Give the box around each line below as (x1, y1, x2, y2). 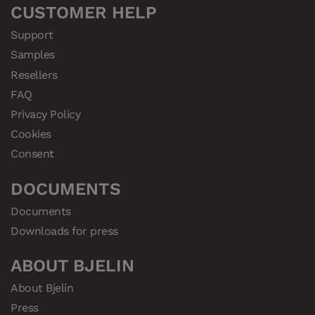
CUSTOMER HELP (11, 2, 157, 23)
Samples (11, 48, 55, 62)
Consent (11, 147, 54, 161)
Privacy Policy (11, 107, 81, 121)
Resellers (11, 67, 58, 82)
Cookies (11, 127, 51, 141)
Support (11, 28, 53, 42)
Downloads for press (11, 224, 118, 238)
